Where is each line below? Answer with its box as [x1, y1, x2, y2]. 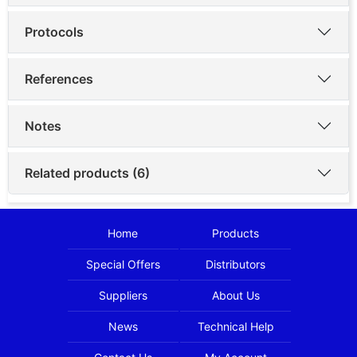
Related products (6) [25, 164, 150, 181]
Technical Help [197, 319, 274, 333]
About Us [211, 288, 260, 302]
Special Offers [85, 257, 160, 271]
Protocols [25, 23, 84, 40]
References [25, 70, 93, 87]
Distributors [206, 257, 266, 271]
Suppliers [98, 288, 147, 302]
